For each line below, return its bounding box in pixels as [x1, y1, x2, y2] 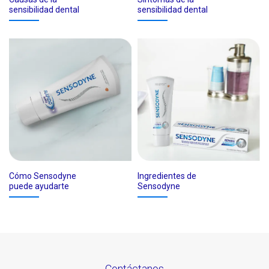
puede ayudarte [9, 181, 69, 191]
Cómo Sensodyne [9, 171, 76, 181]
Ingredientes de [138, 171, 196, 181]
